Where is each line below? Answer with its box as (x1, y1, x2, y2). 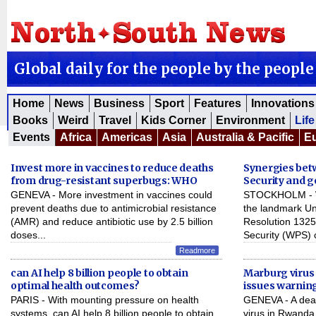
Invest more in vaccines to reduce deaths (11, 162, 214, 174)
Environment (216, 114, 285, 126)
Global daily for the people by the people (14, 60, 314, 78)
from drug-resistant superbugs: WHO (11, 174, 197, 187)
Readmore (179, 246, 215, 255)
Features (194, 97, 241, 109)
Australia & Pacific (196, 131, 294, 143)
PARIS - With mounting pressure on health (11, 294, 199, 305)
